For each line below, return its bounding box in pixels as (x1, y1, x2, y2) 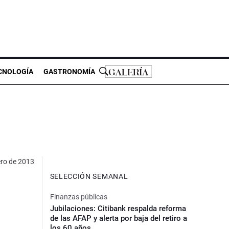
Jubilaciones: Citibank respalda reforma (50, 203, 186, 213)
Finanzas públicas (50, 192, 107, 201)
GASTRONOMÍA (43, 67, 95, 76)
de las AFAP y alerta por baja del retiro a (50, 213, 187, 223)
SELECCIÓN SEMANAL (50, 172, 128, 180)
